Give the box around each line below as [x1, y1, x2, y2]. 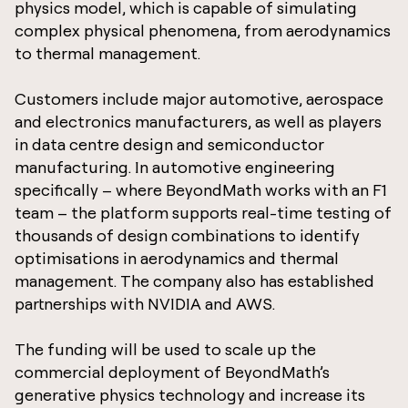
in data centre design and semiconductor [15, 134, 324, 154]
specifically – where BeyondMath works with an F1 [15, 179, 387, 199]
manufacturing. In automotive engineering [15, 157, 335, 177]
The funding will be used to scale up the [15, 339, 316, 359]
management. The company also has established [15, 270, 374, 291]
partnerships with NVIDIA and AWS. [15, 293, 278, 313]
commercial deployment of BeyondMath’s [15, 362, 330, 382]
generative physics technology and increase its [15, 384, 365, 404]
